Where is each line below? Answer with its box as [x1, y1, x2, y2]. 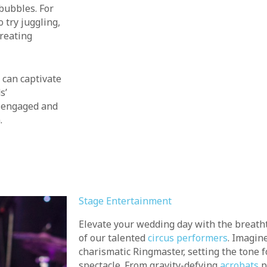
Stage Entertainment [79, 194, 172, 207]
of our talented [79, 231, 148, 244]
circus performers [148, 231, 228, 244]
